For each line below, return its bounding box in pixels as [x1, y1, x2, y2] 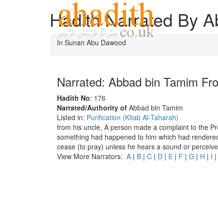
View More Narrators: [57, 151, 127, 161]
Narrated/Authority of [57, 103, 127, 112]
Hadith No [57, 93, 90, 103]
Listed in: [57, 112, 87, 122]
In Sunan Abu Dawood [57, 37, 126, 47]
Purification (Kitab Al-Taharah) [87, 112, 179, 122]
